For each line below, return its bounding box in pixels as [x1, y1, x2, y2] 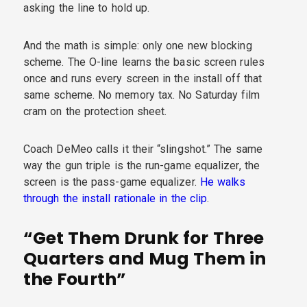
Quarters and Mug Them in [23, 246, 266, 271]
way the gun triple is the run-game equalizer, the [23, 158, 260, 172]
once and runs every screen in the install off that [23, 71, 262, 85]
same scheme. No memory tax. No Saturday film [23, 88, 260, 101]
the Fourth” [23, 267, 126, 291]
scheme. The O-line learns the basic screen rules [23, 55, 265, 69]
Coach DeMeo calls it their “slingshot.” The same [23, 142, 262, 156]
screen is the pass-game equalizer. [23, 175, 200, 188]
